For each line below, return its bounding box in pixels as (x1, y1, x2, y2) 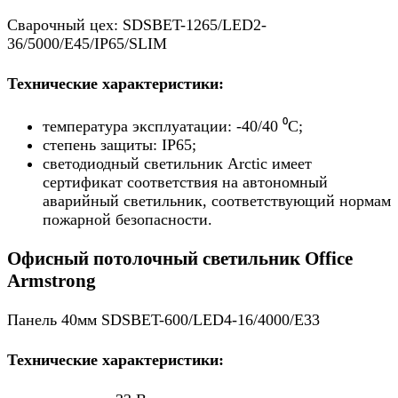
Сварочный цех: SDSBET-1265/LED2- (7, 15, 267, 34)
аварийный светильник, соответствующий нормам (43, 191, 391, 210)
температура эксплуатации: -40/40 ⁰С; (43, 116, 303, 135)
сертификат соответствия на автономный (43, 172, 328, 191)
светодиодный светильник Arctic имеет (43, 154, 312, 172)
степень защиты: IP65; (43, 135, 196, 154)
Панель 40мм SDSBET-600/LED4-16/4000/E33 (7, 310, 320, 329)
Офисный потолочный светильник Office (7, 247, 353, 269)
